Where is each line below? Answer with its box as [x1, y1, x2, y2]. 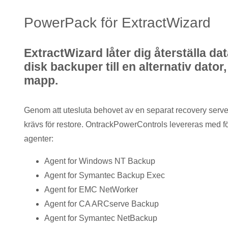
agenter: [24, 134, 53, 144]
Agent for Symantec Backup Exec [44, 171, 165, 180]
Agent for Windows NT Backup [44, 157, 155, 166]
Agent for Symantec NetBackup [44, 214, 157, 223]
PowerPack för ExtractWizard [24, 14, 211, 31]
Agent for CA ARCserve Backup [44, 199, 159, 209]
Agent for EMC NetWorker [44, 185, 138, 194]
